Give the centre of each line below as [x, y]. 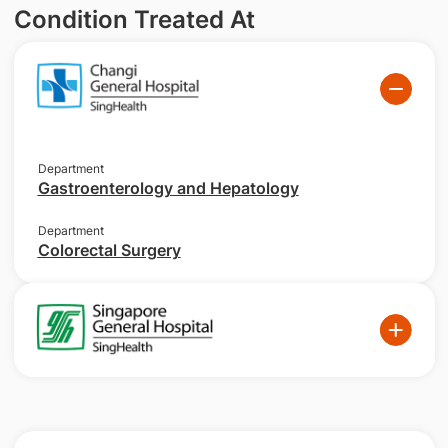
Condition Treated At [134, 19]
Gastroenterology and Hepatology [168, 188]
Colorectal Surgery [109, 250]
